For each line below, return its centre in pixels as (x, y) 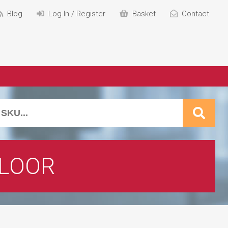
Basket (144, 14)
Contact (195, 14)
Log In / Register (77, 14)
